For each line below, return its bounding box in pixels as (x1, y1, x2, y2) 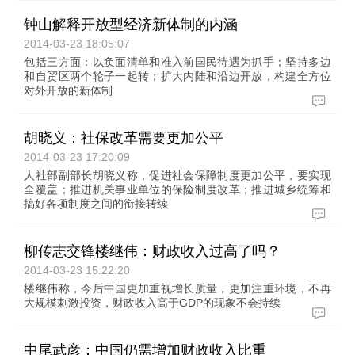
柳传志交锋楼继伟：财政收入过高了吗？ (24, 243, 281, 259)
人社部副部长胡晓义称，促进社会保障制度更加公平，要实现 (24, 169, 331, 181)
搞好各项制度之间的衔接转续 (24, 197, 169, 210)
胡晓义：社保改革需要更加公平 (24, 130, 224, 146)
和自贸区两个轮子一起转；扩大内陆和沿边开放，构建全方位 (24, 70, 331, 82)
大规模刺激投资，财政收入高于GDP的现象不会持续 (24, 296, 281, 309)
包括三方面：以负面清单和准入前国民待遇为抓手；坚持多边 (24, 55, 331, 68)
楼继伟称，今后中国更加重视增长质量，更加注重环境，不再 (24, 282, 331, 295)
